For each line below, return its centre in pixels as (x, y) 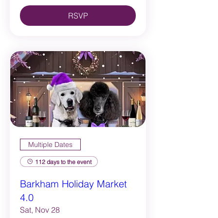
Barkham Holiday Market (73, 184)
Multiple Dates (50, 144)
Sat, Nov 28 (40, 210)
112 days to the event (63, 162)
